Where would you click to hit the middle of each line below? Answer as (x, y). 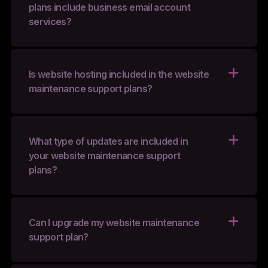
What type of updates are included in (108, 141)
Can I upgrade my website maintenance (114, 223)
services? (50, 22)
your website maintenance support (104, 156)
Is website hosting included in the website (119, 74)
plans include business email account (109, 7)
